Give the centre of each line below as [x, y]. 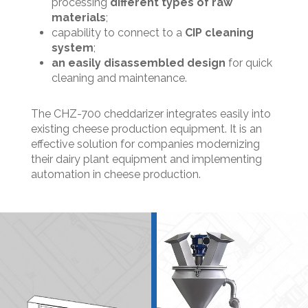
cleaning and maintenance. [119, 78]
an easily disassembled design [138, 63]
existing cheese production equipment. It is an [146, 129]
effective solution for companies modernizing [145, 144]
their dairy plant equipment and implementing [146, 159]
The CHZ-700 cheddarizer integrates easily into [151, 114]
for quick [249, 63]
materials [78, 18]
